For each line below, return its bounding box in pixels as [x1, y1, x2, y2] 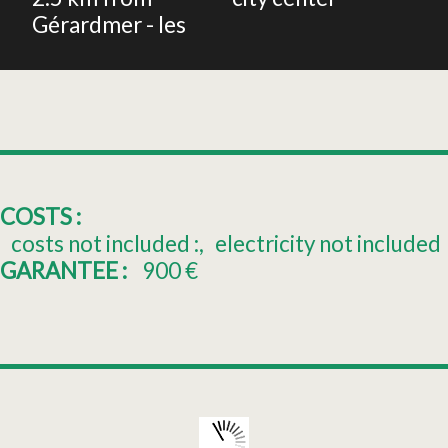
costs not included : [11, 230, 200, 258]
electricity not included [215, 230, 442, 258]
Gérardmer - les [32, 11, 186, 39]
